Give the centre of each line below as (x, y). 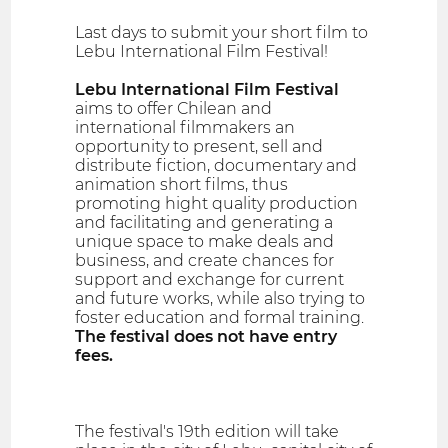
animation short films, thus (182, 184)
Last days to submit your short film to (222, 32)
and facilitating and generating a (204, 222)
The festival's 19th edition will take (207, 431)
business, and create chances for (205, 260)
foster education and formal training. (220, 317)
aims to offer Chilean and (174, 108)
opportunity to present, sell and (199, 146)
